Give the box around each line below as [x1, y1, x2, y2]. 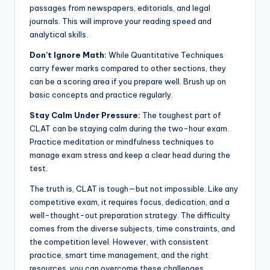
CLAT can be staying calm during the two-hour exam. [30, 124, 229, 134]
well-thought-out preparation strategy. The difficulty [30, 210, 230, 221]
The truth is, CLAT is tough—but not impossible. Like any [30, 184, 238, 194]
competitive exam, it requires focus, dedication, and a [30, 197, 230, 207]
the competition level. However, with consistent [30, 237, 209, 247]
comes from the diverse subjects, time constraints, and [30, 224, 235, 234]
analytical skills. [30, 30, 88, 40]
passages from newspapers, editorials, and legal [30, 3, 210, 13]
